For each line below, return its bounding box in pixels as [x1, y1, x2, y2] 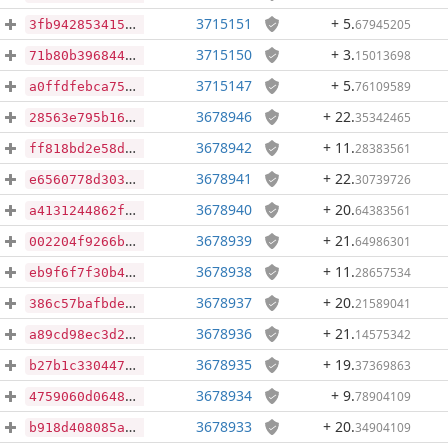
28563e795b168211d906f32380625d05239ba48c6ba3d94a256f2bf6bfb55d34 [29, 110, 125, 125]
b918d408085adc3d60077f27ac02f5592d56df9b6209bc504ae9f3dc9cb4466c [29, 420, 125, 435]
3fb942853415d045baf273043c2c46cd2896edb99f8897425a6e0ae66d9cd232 [29, 17, 125, 32]
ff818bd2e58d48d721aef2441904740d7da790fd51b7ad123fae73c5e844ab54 [29, 141, 125, 156]
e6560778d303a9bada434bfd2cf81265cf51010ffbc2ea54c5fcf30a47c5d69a [29, 172, 125, 187]
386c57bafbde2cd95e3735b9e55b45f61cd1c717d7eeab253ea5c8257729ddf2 [29, 296, 125, 311]
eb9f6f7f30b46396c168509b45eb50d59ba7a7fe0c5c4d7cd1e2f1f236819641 [29, 265, 125, 280]
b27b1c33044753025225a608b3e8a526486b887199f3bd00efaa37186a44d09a [29, 358, 125, 373]
